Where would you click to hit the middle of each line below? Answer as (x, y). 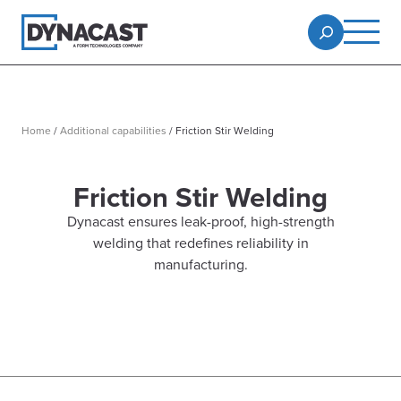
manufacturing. (200, 264)
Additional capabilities (113, 130)
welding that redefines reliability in (200, 242)
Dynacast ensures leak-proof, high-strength (200, 221)
